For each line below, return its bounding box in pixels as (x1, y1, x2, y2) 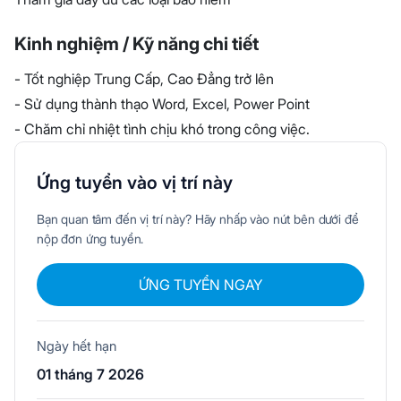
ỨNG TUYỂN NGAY (139, 276, 262, 294)
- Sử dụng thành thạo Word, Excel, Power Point (14, 95, 310, 114)
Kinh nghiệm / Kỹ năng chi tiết (14, 33, 259, 55)
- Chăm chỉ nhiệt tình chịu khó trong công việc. (14, 120, 310, 139)
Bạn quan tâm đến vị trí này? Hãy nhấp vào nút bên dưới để (37, 211, 359, 227)
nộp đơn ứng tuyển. (37, 231, 144, 247)
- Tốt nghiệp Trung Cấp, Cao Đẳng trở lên (14, 70, 277, 89)
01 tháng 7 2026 (37, 365, 144, 384)
